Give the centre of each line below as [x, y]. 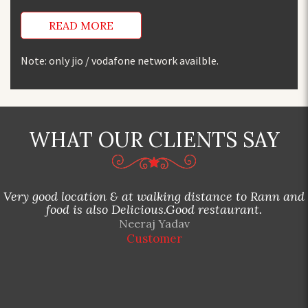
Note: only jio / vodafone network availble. [120, 60]
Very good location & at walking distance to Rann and [154, 196]
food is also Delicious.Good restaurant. [154, 209]
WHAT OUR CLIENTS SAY [154, 139]
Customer [154, 238]
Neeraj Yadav [154, 223]
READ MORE [81, 25]
